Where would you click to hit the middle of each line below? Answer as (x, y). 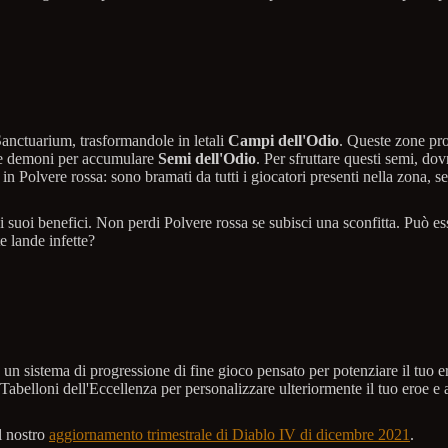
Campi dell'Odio (283, 140)
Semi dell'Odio (207, 158)
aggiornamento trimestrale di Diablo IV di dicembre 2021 (229, 434)
